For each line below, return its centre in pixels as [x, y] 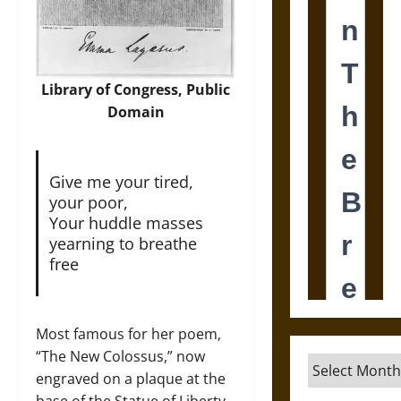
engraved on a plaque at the [131, 378]
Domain [136, 112]
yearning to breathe [123, 243]
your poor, [88, 202]
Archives [337, 363]
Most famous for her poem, [128, 333]
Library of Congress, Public [136, 90]
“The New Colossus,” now [120, 356]
